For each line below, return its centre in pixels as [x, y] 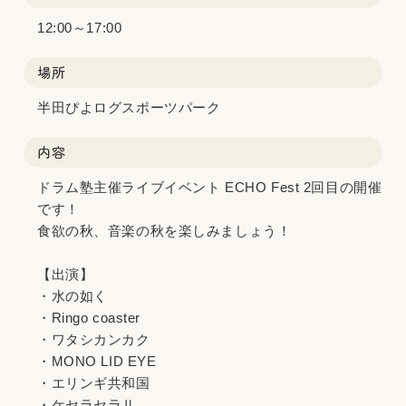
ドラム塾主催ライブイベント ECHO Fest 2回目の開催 [210, 187]
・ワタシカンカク [94, 339]
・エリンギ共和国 [94, 383]
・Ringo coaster [89, 318]
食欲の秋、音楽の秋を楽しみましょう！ [164, 231]
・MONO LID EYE [97, 361]
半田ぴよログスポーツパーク [129, 107]
